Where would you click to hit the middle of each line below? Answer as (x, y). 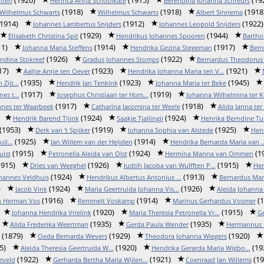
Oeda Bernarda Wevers (72, 236)
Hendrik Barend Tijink (46, 118)
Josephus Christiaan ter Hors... (103, 95)
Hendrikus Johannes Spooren (160, 36)
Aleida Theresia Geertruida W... (67, 248)
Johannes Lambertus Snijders (77, 24)
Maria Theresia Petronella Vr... (174, 212)
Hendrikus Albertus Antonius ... (134, 177)
